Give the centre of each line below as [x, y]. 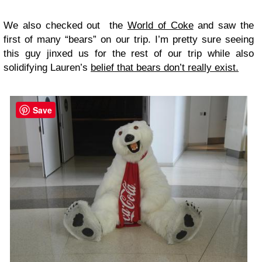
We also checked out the [65, 26]
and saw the [224, 26]
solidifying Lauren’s [47, 68]
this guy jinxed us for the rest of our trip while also [129, 54]
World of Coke [160, 26]
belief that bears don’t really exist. [165, 68]
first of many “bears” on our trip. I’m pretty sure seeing [129, 40]
